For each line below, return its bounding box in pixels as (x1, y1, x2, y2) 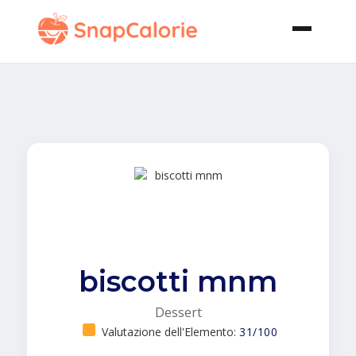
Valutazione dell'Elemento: (102, 324, 239, 339)
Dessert (154, 304, 202, 321)
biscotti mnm (79, 264, 277, 299)
